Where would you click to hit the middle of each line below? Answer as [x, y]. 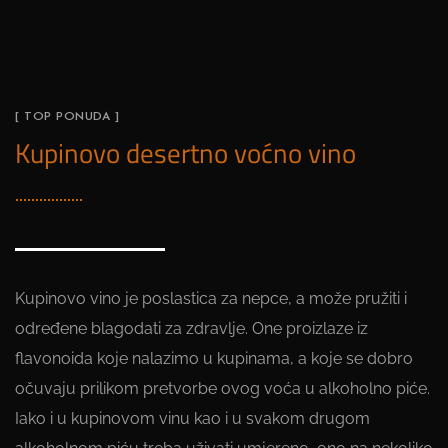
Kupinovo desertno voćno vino [185, 152]
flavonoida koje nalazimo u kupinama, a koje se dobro [214, 358]
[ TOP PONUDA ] [67, 117]
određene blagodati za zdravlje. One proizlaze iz [191, 328]
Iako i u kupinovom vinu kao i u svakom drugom [192, 418]
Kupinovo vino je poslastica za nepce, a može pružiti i [211, 298]
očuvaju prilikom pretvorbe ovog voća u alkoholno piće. [222, 388]
